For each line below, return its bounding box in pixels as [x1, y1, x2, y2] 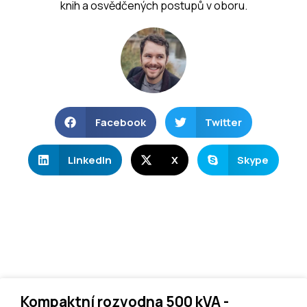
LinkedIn [68, 152, 112, 167]
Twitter [205, 114, 242, 130]
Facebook [95, 114, 146, 130]
